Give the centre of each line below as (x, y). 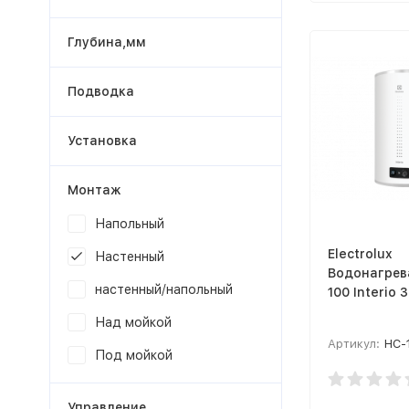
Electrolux (360, 253)
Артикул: (353, 343)
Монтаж (94, 190)
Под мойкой (133, 355)
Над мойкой (133, 322)
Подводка (100, 91)
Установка (102, 141)
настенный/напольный (163, 289)
